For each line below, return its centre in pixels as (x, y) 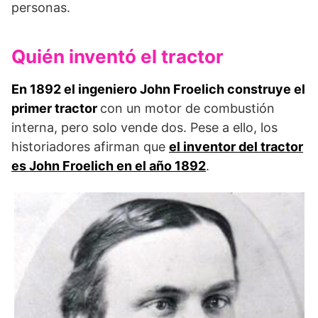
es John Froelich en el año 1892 (109, 165)
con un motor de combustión (187, 108)
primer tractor (56, 108)
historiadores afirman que (90, 146)
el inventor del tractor (236, 146)
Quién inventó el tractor (117, 56)
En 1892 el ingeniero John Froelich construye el (158, 89)
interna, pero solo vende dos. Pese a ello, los (144, 127)
